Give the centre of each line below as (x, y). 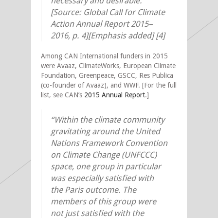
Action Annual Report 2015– (102, 24)
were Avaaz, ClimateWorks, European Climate (108, 65)
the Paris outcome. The (93, 190)
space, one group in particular (106, 166)
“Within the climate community (108, 119)
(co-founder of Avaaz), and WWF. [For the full (109, 85)
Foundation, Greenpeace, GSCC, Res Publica (107, 75)
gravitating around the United (105, 131)
